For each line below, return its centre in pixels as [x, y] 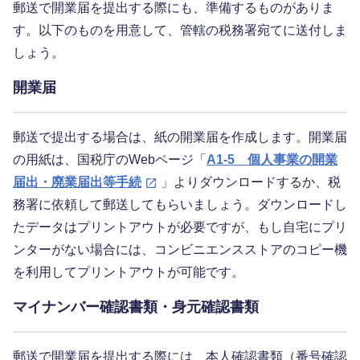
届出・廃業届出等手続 [77, 182]
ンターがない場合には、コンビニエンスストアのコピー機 [180, 250]
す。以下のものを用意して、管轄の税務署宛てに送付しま [180, 31]
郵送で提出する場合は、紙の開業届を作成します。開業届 [180, 137]
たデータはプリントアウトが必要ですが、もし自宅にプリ [180, 227]
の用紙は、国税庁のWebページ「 [110, 160]
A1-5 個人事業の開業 [272, 160]
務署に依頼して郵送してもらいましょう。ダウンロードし [180, 205]
